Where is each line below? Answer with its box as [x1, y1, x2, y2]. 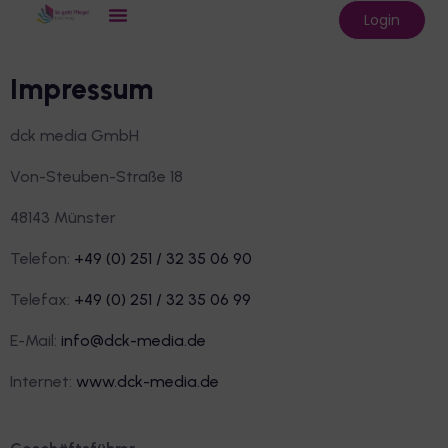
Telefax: [10, 290, 74, 309]
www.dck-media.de [76, 372, 219, 391]
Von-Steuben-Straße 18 [10, 167, 183, 186]
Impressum [10, 72, 153, 106]
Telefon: [10, 249, 74, 268]
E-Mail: [10, 331, 61, 350]
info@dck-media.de [61, 331, 206, 350]
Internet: [10, 372, 76, 391]
